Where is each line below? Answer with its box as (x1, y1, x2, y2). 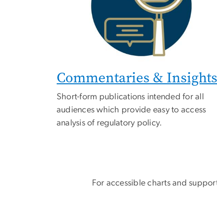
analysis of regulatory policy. (57, 119, 162, 128)
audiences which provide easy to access (57, 106, 206, 115)
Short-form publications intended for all (57, 93, 204, 102)
